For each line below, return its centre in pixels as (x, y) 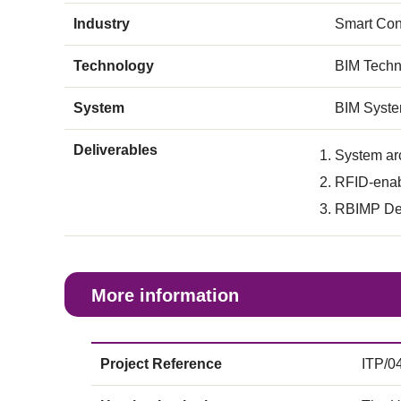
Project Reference (161, 364)
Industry (102, 24)
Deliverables (115, 150)
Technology (114, 66)
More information (165, 295)
